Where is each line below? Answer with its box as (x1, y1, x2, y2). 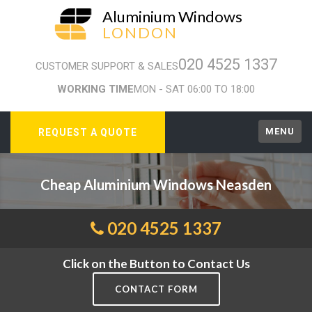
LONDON (102, 23, 178, 42)
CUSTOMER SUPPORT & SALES (35, 60, 178, 72)
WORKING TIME (57, 83, 134, 95)
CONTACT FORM (114, 283, 198, 295)
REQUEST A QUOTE (38, 127, 137, 138)
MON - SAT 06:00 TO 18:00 (134, 83, 255, 95)
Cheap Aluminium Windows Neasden (40, 176, 272, 193)
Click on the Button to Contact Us (56, 256, 256, 271)
